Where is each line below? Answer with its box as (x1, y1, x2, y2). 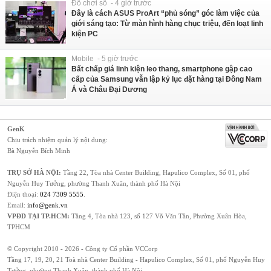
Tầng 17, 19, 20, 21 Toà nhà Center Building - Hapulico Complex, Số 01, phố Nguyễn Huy (7, 256, 265, 264)
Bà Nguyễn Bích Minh (7, 147, 70, 155)
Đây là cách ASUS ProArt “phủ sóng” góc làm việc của (71, 9, 260, 18)
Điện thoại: (7, 191, 40, 198)
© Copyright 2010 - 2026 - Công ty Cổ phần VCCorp (7, 245, 158, 253)
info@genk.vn (27, 201, 68, 209)
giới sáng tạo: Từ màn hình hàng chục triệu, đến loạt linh (71, 19, 263, 28)
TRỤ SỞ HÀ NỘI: (7, 169, 61, 177)
